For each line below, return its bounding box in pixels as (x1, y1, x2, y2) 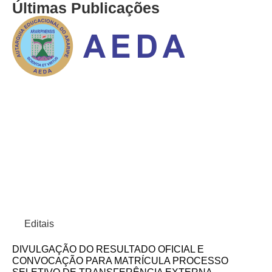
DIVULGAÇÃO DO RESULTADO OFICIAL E (12, 244, 204, 254)
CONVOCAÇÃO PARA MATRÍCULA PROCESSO (12, 256, 228, 266)
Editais (24, 219, 54, 229)
